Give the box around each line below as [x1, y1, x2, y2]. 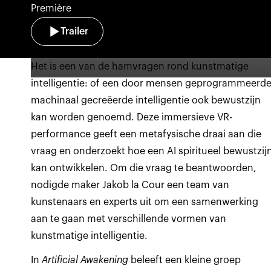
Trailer [60, 27, 89, 36]
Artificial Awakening [42, 255, 129, 265]
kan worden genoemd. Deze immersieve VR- [31, 113, 233, 122]
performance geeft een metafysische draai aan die [31, 129, 262, 139]
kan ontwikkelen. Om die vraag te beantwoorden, [31, 163, 257, 173]
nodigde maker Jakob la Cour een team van [31, 180, 230, 190]
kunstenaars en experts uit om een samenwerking [31, 197, 259, 207]
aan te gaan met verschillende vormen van [31, 214, 227, 224]
